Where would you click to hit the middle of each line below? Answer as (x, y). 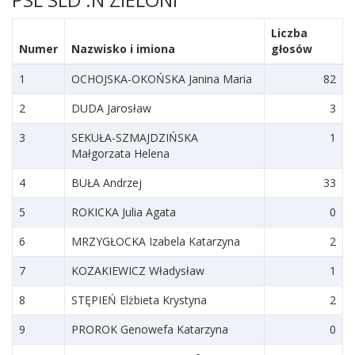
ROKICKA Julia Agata (124, 212)
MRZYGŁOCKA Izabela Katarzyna (156, 241)
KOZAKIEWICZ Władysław (138, 271)
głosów (292, 49)
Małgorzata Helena (120, 153)
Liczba (289, 33)
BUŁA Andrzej (107, 183)
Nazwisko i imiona (123, 49)
